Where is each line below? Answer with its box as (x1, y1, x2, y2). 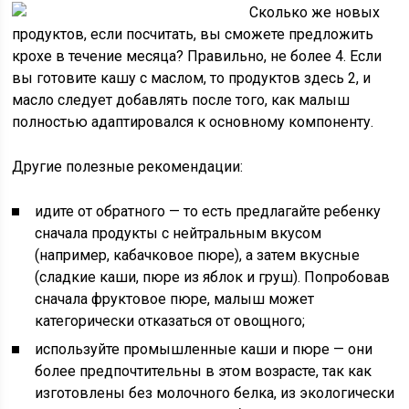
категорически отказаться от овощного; (35, 312, 306, 330)
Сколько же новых (249, 4, 381, 21)
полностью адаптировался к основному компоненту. (12, 113, 374, 131)
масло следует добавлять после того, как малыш (12, 91, 351, 109)
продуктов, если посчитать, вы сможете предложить (12, 26, 374, 43)
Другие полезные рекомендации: (12, 158, 244, 175)
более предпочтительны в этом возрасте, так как (35, 362, 372, 380)
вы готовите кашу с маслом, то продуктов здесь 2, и (12, 69, 372, 87)
